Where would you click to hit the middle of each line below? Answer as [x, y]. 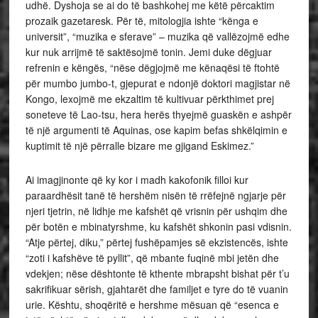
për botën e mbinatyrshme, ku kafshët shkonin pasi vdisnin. [158, 226]
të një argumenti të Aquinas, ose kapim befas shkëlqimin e [156, 130]
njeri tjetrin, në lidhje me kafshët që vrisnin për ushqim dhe [156, 211]
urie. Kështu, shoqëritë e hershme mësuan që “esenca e [152, 305]
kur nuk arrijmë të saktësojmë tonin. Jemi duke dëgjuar [148, 52]
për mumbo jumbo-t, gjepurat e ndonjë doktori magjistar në [158, 83]
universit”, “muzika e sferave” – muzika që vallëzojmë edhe [157, 36]
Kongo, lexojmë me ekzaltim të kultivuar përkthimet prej [149, 99]
